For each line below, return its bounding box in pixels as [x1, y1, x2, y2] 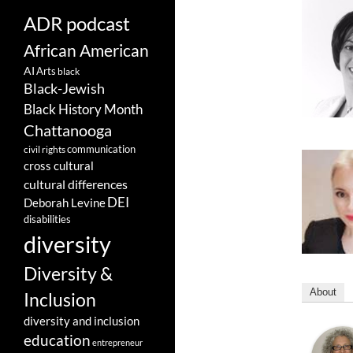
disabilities [24, 213, 71, 226]
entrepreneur [92, 337, 143, 348]
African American [24, 40, 149, 61]
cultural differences [24, 176, 128, 192]
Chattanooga [24, 121, 112, 140]
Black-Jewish [24, 80, 105, 98]
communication [67, 143, 136, 156]
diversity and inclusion [24, 314, 139, 329]
